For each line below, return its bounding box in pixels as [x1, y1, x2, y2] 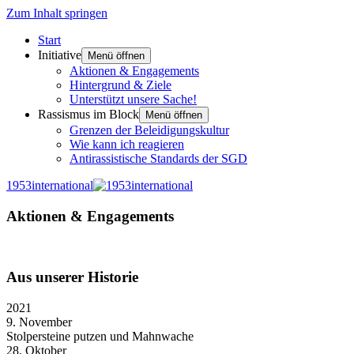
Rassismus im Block [38, 107, 139, 121]
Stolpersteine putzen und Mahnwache [6, 329, 194, 343]
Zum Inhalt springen [6, 6, 107, 20]
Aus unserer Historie [6, 269, 138, 286]
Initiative [38, 48, 81, 62]
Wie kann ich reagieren [70, 137, 184, 151]
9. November [6, 314, 72, 329]
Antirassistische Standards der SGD [70, 152, 247, 165]
